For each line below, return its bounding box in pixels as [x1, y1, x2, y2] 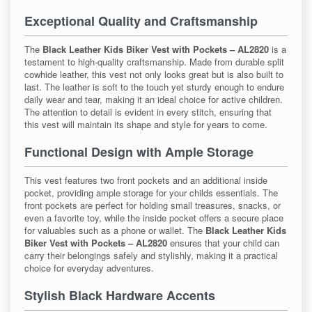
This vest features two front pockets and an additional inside [24, 173, 267, 187]
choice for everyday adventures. [24, 261, 154, 275]
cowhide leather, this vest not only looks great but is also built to [24, 68, 283, 81]
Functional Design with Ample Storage [24, 143, 253, 162]
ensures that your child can [167, 236, 279, 250]
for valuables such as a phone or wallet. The [24, 224, 205, 237]
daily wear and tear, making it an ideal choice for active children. [24, 93, 283, 107]
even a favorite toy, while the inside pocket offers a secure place [24, 211, 283, 225]
